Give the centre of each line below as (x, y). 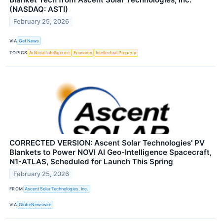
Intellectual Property (116, 53)
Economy (83, 53)
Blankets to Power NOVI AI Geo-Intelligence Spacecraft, (110, 152)
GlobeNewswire (35, 205)
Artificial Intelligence (50, 53)
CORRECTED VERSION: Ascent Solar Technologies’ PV (107, 143)
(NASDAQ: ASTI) (39, 9)
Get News (29, 40)
